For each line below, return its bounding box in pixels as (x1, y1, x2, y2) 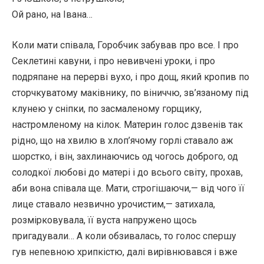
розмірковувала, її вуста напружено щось (12, 214, 197, 226)
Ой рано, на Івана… (12, 9, 93, 20)
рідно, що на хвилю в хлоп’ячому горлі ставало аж (12, 135, 233, 146)
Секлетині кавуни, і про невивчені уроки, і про (12, 55, 215, 67)
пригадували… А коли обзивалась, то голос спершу (12, 230, 236, 242)
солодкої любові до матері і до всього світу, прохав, (12, 167, 243, 178)
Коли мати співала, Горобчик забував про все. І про (12, 39, 239, 51)
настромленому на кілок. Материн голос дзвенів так (12, 119, 243, 130)
